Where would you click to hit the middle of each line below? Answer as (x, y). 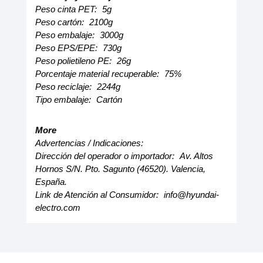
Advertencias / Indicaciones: (89, 143)
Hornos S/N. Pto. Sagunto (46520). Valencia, (120, 169)
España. (51, 182)
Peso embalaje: (66, 35)
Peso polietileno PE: (74, 61)
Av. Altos (196, 156)
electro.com (58, 208)
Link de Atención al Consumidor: (98, 195)
